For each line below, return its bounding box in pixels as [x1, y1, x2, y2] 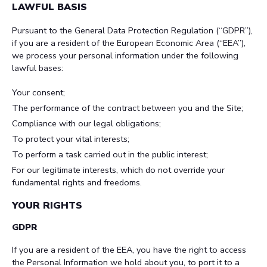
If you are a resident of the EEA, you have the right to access [12, 244, 246, 256]
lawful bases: [12, 62, 63, 74]
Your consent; [12, 86, 65, 98]
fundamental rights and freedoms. [12, 176, 142, 188]
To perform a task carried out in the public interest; [12, 148, 208, 160]
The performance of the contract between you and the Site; [12, 102, 243, 114]
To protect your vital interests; [12, 133, 129, 145]
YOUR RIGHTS [12, 199, 82, 212]
